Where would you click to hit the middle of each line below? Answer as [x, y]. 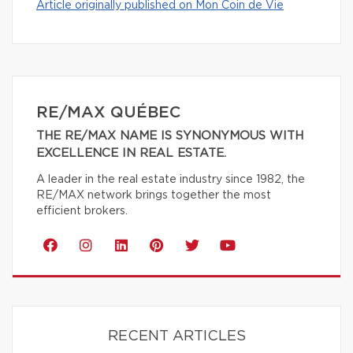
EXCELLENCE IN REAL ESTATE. [131, 153]
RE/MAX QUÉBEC [108, 112]
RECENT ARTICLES [176, 336]
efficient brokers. [82, 211]
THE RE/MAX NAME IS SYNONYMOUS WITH [170, 136]
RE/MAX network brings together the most [154, 195]
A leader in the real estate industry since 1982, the [171, 179]
